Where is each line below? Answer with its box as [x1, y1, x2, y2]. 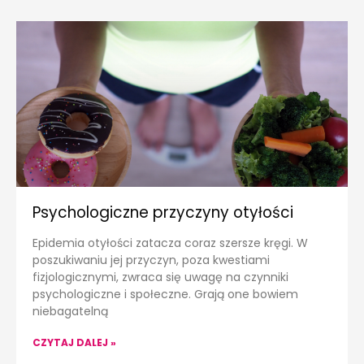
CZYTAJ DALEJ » [32, 336, 116, 350]
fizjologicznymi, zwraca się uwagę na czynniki [32, 269, 288, 286]
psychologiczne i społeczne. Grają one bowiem [32, 286, 298, 303]
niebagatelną [32, 303, 108, 320]
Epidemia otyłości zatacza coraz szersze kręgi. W [32, 235, 308, 252]
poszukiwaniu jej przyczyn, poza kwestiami [32, 252, 270, 269]
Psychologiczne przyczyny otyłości [32, 201, 293, 224]
